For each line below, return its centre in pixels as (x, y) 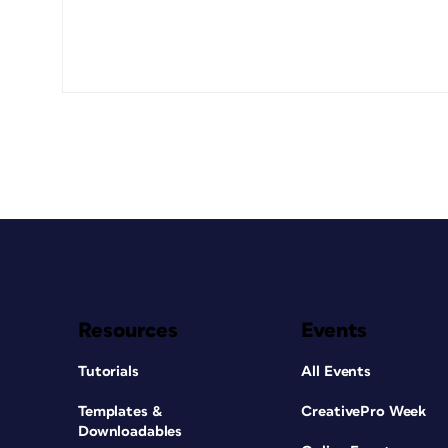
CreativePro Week (364, 411)
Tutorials (108, 371)
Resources (128, 330)
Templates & (120, 411)
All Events (336, 371)
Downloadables (130, 431)
